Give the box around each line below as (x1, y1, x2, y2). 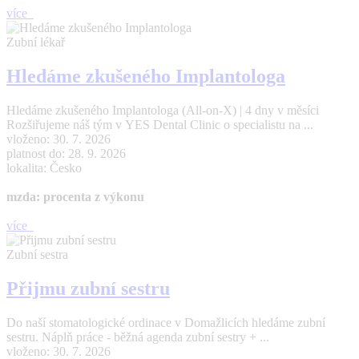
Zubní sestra (6, 247, 68, 261)
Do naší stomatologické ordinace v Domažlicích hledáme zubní (6, 315, 325, 329)
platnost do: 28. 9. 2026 (6, 146, 126, 160)
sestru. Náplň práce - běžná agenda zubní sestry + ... (6, 329, 269, 344)
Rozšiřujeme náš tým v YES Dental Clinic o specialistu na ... (6, 117, 313, 131)
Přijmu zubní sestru (6, 277, 170, 299)
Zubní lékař (6, 34, 65, 49)
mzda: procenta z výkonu (6, 189, 144, 204)
